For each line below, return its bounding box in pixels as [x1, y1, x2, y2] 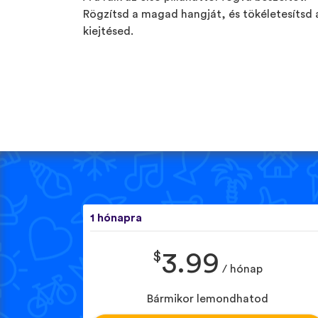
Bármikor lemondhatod [146, 292, 268, 305]
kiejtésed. [83, 25, 133, 37]
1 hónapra [90, 212, 142, 224]
